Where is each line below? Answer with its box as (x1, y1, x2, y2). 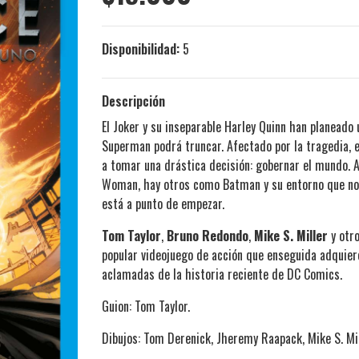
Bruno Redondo (167, 226, 248, 246)
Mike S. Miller (254, 226, 328, 246)
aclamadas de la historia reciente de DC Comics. (102, 264, 342, 284)
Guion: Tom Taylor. (102, 296, 190, 317)
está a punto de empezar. (102, 194, 224, 214)
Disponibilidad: (102, 39, 179, 59)
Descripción (102, 91, 165, 111)
